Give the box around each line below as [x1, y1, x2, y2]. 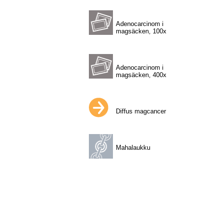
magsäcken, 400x [115, 71, 166, 79]
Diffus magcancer [115, 108, 166, 115]
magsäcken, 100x [115, 27, 166, 35]
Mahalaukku [115, 144, 150, 152]
